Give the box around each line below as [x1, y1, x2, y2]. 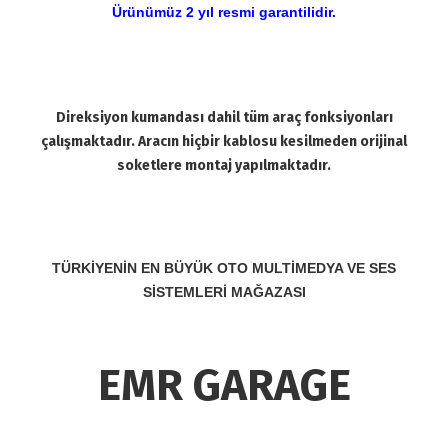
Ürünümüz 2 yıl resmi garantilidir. [112, 4, 336, 20]
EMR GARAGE [97, 359, 351, 412]
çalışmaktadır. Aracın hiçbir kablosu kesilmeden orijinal [41, 133, 407, 150]
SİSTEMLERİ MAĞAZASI [142, 284, 306, 300]
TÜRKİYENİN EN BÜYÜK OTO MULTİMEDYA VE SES [52, 260, 396, 276]
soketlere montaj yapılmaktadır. [117, 157, 331, 174]
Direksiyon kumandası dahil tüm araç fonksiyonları [55, 109, 393, 126]
